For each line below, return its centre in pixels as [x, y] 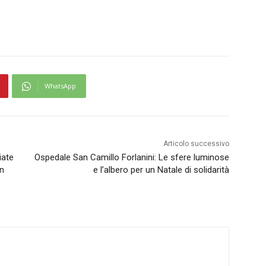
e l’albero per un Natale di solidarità [161, 170]
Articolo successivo [196, 144]
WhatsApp [60, 86]
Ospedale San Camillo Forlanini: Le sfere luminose [132, 158]
